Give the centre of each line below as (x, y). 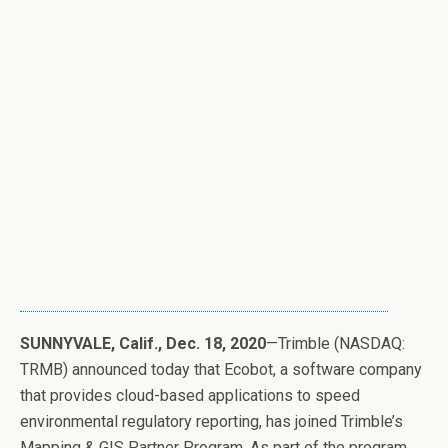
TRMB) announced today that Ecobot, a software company (221, 369)
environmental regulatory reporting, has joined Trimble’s (211, 421)
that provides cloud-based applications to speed (190, 395)
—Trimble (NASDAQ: (335, 343)
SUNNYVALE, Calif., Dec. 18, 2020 (143, 343)
